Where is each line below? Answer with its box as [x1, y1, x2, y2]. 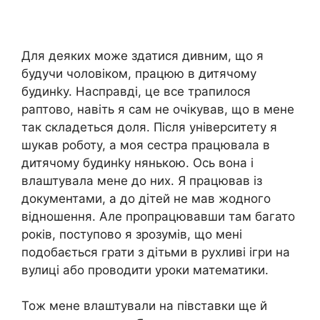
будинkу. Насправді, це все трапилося [21, 84, 251, 99]
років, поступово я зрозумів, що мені [21, 226, 242, 241]
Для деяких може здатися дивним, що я [21, 48, 264, 63]
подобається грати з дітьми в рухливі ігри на [21, 244, 290, 259]
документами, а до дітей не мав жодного [21, 191, 271, 206]
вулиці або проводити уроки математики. [21, 262, 269, 277]
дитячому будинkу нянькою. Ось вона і [21, 155, 254, 170]
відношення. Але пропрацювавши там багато [21, 209, 295, 224]
